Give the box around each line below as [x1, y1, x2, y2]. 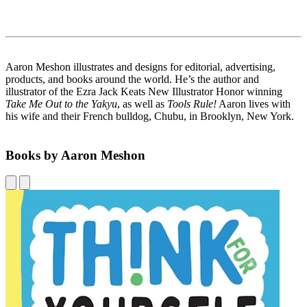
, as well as [117, 97, 167, 110]
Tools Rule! [167, 97, 217, 110]
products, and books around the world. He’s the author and [5, 73, 259, 85]
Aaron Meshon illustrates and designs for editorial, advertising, [5, 60, 275, 73]
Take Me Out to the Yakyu [5, 97, 117, 110]
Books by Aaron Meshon [5, 147, 145, 162]
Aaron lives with [217, 97, 291, 110]
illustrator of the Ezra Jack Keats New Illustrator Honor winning [5, 85, 282, 97]
